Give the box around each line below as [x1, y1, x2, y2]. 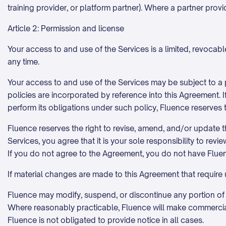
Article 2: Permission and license [8, 24, 124, 33]
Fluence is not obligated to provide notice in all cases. [8, 215, 204, 225]
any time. [8, 57, 39, 67]
